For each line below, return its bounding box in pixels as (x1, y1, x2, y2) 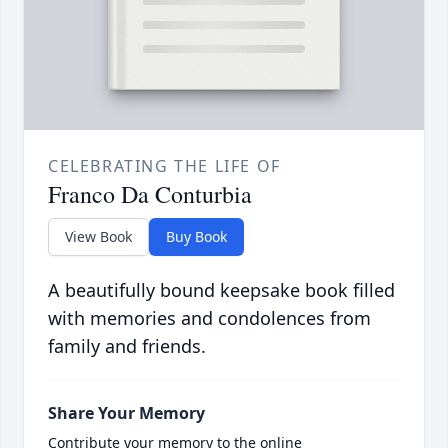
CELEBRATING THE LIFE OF (48, 155, 281, 178)
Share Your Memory (48, 402, 205, 425)
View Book (65, 227, 132, 247)
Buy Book (166, 227, 227, 247)
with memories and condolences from (48, 306, 371, 331)
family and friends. (48, 334, 206, 359)
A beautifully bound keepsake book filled (48, 278, 395, 303)
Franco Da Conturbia (48, 178, 252, 211)
